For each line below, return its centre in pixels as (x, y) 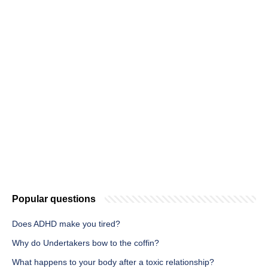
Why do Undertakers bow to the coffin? (86, 243)
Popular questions (54, 199)
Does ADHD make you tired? (66, 224)
